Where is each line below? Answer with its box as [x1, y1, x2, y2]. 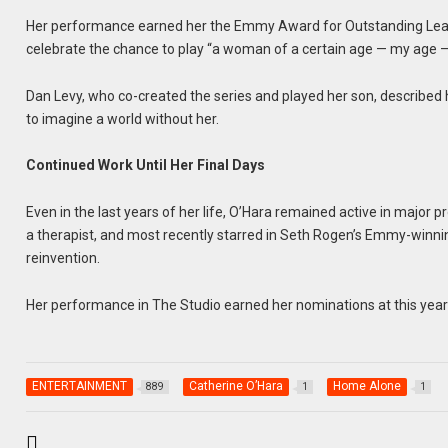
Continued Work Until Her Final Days [26, 157, 266, 174]
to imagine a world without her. [26, 110, 220, 127]
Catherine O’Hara [189, 379, 284, 394]
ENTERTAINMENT [32, 379, 128, 394]
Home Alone [333, 379, 402, 394]
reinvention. [26, 250, 101, 267]
